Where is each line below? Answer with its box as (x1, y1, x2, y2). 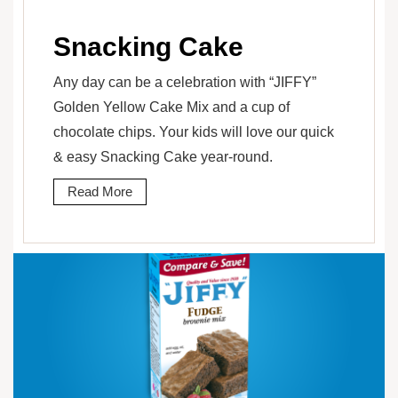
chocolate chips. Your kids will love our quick (53, 123, 334, 139)
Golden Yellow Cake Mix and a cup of (53, 99, 290, 115)
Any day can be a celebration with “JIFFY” (53, 74, 316, 90)
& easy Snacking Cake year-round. (53, 148, 273, 164)
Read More (68, 183, 132, 199)
